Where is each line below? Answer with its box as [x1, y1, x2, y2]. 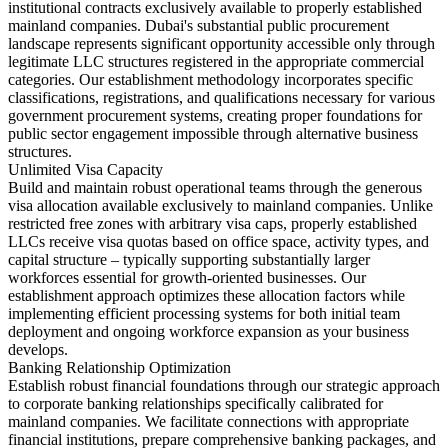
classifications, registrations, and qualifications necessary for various [8, 88, 435, 106]
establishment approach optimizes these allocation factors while [8, 286, 405, 304]
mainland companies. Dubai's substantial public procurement [8, 16, 389, 34]
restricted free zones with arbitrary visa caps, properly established [8, 214, 417, 232]
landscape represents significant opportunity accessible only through [8, 34, 435, 52]
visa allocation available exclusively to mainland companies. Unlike [8, 196, 433, 214]
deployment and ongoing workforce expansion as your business [8, 322, 409, 340]
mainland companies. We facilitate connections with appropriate [8, 412, 409, 430]
